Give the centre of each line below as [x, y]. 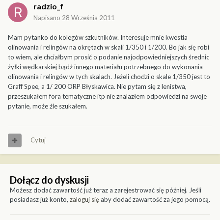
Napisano [48, 18]
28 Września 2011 [88, 18]
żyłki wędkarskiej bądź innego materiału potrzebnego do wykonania [105, 67]
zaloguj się [84, 200]
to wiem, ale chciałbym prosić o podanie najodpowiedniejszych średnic [109, 57]
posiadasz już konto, [40, 200]
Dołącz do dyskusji [49, 180]
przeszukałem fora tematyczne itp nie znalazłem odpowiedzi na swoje [107, 96]
